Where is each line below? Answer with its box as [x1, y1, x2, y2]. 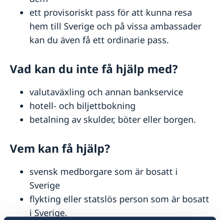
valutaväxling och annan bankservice [29, 86, 183, 98]
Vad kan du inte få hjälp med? [10, 61, 178, 77]
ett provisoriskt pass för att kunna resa [29, 6, 192, 19]
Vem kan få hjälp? [10, 141, 110, 157]
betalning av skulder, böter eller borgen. [29, 113, 196, 126]
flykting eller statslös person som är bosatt [29, 193, 209, 205]
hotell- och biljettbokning [29, 100, 136, 112]
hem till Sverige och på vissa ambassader [29, 20, 201, 32]
